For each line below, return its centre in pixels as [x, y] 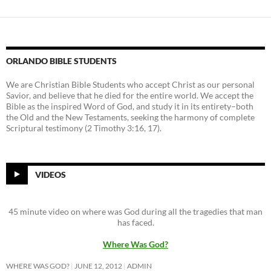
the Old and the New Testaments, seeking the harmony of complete [130, 117]
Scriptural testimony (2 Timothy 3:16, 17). [84, 128]
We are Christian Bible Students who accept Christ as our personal [130, 85]
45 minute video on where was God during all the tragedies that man [135, 212]
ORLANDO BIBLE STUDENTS [61, 61]
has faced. [135, 223]
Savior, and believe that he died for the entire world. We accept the [130, 96]
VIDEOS [51, 174]
